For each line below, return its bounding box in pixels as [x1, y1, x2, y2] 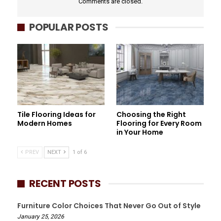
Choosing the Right [116, 110, 186, 120]
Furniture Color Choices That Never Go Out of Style [17, 201, 201, 211]
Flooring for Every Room [116, 118, 202, 129]
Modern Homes [17, 118, 72, 129]
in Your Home [116, 127, 163, 138]
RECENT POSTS [29, 177, 101, 191]
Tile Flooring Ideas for [17, 110, 96, 120]
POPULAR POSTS [29, 20, 109, 35]
